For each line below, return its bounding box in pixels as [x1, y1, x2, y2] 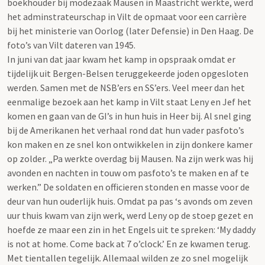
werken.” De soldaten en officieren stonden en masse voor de [7, 180, 250, 193]
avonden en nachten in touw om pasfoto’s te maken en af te [7, 166, 249, 179]
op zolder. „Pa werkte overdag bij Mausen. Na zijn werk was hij [7, 152, 253, 164]
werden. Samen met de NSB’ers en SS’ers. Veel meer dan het [7, 81, 245, 93]
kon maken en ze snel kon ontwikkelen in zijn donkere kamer [7, 138, 253, 150]
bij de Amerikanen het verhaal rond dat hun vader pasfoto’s [7, 124, 244, 136]
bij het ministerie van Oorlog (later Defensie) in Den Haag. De [7, 24, 254, 37]
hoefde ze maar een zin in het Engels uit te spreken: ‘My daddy [7, 223, 256, 235]
